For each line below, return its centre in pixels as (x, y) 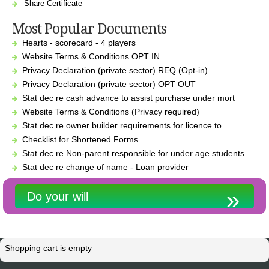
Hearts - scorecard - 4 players (79, 42)
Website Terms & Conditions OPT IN (91, 56)
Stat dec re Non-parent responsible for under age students (134, 153)
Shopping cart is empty (48, 248)
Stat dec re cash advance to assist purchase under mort (129, 98)
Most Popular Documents (89, 29)
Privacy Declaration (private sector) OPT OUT (109, 84)
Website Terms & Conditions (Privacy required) (111, 111)
